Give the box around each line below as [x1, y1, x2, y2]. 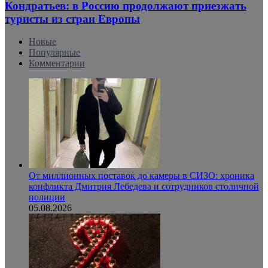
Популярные [29, 47, 80, 58]
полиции [29, 192, 65, 203]
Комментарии [29, 58, 85, 69]
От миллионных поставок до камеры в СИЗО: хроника [29, 170, 254, 181]
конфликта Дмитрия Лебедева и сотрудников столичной [29, 181, 259, 192]
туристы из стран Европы [5, 12, 140, 25]
